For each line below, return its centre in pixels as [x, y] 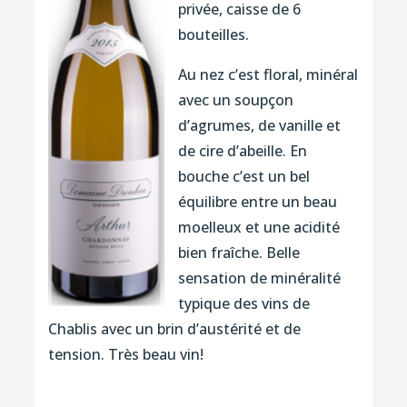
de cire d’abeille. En [242, 150]
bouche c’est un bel [243, 176]
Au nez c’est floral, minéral [268, 74]
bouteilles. [213, 34]
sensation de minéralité [259, 278]
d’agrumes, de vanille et [259, 125]
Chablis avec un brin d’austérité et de [174, 328]
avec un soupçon [235, 99]
